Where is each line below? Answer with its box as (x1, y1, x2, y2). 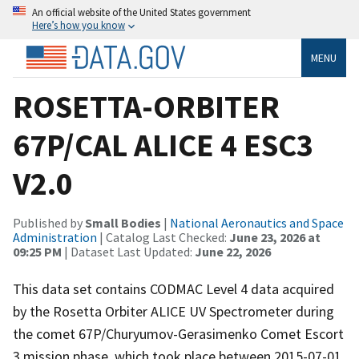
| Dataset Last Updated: (62, 243, 195, 260)
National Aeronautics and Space (170, 214, 344, 231)
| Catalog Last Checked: (97, 228, 229, 245)
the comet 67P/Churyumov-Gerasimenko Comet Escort (13, 324, 344, 343)
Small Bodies (85, 214, 161, 231)
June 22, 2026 (195, 243, 271, 260)
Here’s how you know (32, 18, 125, 31)
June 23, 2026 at (229, 228, 321, 245)
